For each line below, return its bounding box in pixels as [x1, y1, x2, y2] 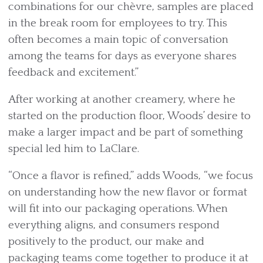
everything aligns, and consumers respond [8, 219, 220, 232]
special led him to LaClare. [8, 143, 139, 156]
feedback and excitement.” [8, 66, 139, 79]
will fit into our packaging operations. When [8, 203, 228, 215]
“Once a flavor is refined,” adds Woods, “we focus [8, 170, 253, 183]
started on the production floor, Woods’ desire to [8, 110, 251, 123]
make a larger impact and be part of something [8, 126, 243, 139]
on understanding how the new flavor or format [8, 186, 247, 199]
